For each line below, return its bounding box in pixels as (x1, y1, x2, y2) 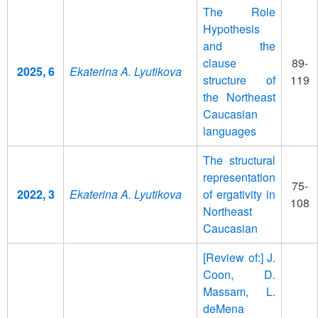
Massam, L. (203, 283, 275, 300)
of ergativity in (203, 185, 275, 202)
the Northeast (203, 88, 275, 105)
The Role (203, 3, 275, 20)
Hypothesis (203, 20, 260, 37)
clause (203, 54, 236, 71)
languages (203, 122, 256, 139)
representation (203, 168, 275, 185)
